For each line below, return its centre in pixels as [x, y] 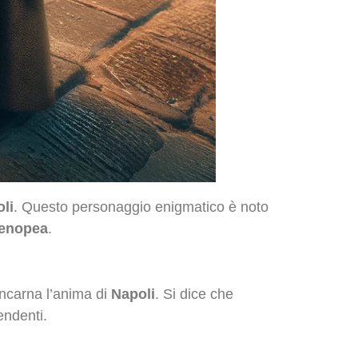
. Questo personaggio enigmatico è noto [141, 207]
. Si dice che [194, 294]
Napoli [133, 294]
